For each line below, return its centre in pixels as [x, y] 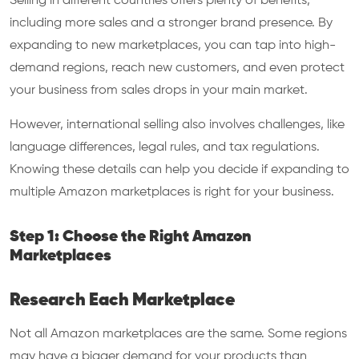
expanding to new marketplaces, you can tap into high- [173, 46]
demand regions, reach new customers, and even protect [177, 68]
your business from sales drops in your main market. [159, 91]
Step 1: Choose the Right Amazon [131, 237]
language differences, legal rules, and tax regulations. [165, 147]
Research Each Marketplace [122, 301]
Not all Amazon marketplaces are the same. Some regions [178, 334]
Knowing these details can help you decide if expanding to [179, 170]
